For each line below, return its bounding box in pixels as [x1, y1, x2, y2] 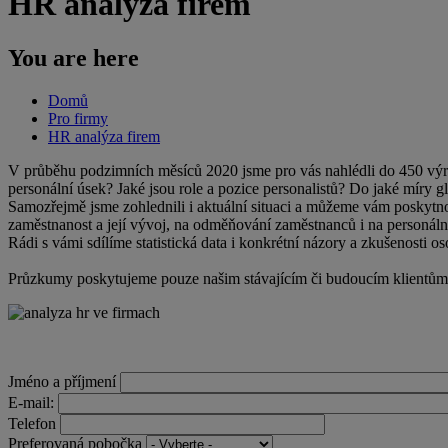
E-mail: [8, 393, 54, 411]
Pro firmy [48, 109, 108, 127]
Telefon [8, 414, 56, 432]
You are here [8, 44, 139, 71]
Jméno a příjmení [8, 372, 120, 390]
